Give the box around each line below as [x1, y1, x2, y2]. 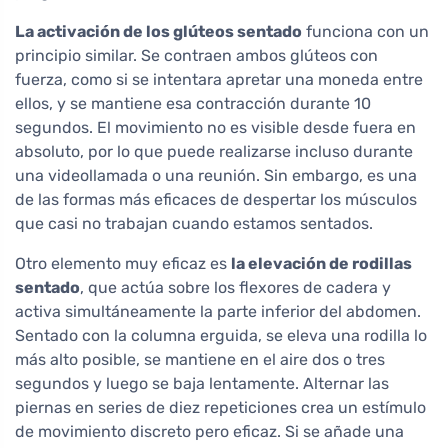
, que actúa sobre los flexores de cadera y [80, 278, 391, 298]
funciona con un [302, 22, 429, 42]
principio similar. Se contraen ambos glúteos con [15, 46, 378, 66]
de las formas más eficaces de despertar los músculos [15, 190, 417, 210]
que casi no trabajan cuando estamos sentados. [15, 214, 373, 234]
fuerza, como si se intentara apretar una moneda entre [15, 70, 423, 90]
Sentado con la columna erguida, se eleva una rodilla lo [15, 326, 427, 346]
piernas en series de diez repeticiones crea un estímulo [15, 398, 426, 418]
